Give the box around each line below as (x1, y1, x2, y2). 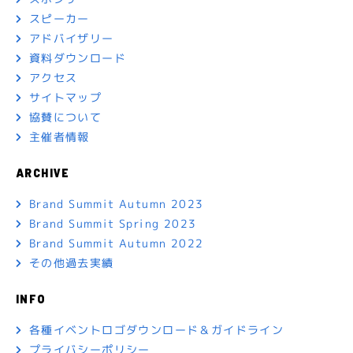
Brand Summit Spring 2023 (28, 215, 197, 231)
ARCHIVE (16, 165, 70, 180)
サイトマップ (28, 89, 102, 105)
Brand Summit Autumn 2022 (28, 235, 204, 251)
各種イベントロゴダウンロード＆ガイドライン (28, 321, 284, 337)
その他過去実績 (28, 255, 114, 270)
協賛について (28, 109, 102, 124)
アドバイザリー (28, 30, 114, 46)
